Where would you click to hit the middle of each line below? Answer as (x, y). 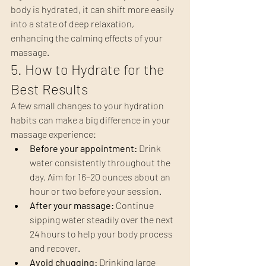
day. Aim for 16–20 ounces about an (101, 177)
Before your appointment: (83, 148)
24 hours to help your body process (102, 234)
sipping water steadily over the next (102, 220)
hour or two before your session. (96, 191)
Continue (135, 205)
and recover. (55, 248)
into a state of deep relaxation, (73, 24)
